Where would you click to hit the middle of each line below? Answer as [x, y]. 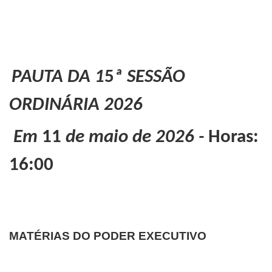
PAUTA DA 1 [58, 77]
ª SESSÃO [150, 77]
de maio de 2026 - [135, 138]
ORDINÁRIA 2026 [76, 105]
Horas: [233, 138]
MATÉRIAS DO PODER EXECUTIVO [108, 236]
